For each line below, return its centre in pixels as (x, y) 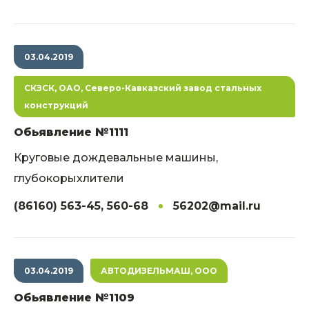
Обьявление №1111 (71, 132)
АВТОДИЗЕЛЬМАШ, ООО (159, 271)
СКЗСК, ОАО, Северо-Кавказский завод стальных (143, 88)
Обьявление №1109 (74, 298)
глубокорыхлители (69, 178)
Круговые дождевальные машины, (116, 158)
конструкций (56, 105)
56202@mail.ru (217, 206)
